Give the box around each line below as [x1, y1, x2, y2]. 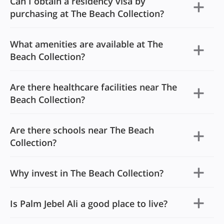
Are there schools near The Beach [10, 123, 154, 136]
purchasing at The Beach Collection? [10, 7, 164, 19]
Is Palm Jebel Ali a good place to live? [10, 197, 167, 209]
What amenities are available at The [10, 37, 163, 50]
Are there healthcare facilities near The [10, 80, 177, 93]
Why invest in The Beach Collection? [10, 166, 163, 179]
